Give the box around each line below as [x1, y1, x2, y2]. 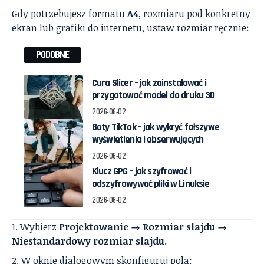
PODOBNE [36, 48, 69, 62]
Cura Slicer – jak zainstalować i [92, 77, 206, 90]
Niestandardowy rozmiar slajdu [12, 235, 164, 248]
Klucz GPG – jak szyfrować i [92, 165, 192, 179]
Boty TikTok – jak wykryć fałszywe [92, 121, 219, 134]
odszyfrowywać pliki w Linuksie [92, 177, 210, 191]
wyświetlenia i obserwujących [92, 133, 204, 147]
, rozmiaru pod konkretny [138, 7, 250, 21]
